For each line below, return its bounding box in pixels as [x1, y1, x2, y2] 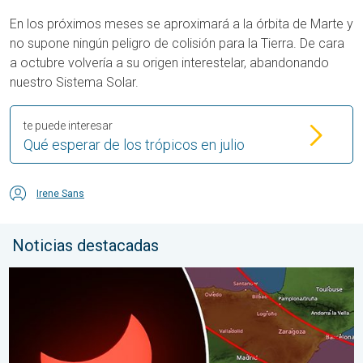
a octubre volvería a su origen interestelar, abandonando [10, 55, 329, 70]
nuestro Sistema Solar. [10, 75, 139, 90]
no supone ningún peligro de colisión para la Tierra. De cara [10, 36, 344, 51]
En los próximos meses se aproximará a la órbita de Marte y [10, 16, 353, 32]
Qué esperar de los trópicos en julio [23, 136, 245, 153]
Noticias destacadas [12, 236, 159, 255]
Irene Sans [36, 188, 84, 199]
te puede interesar [23, 119, 113, 132]
